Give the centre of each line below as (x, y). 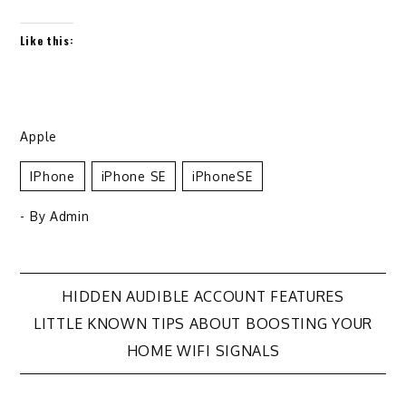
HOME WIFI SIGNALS (203, 350)
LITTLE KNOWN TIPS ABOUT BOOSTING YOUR (203, 323)
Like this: (47, 40)
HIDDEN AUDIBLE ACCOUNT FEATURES (203, 296)
